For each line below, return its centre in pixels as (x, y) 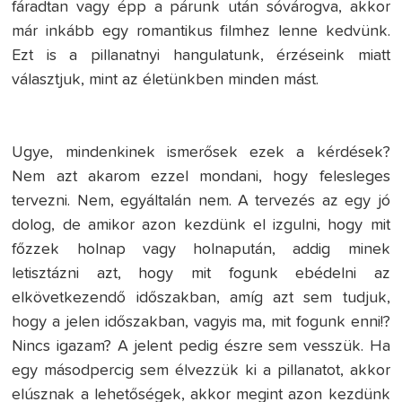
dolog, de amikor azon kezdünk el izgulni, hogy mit (201, 226)
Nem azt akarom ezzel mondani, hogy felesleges (201, 177)
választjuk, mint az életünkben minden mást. (168, 80)
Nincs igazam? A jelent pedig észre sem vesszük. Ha (201, 347)
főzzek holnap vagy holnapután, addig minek (201, 250)
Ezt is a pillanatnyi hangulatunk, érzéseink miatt (201, 56)
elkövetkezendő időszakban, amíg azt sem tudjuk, (201, 298)
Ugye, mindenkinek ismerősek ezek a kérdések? (201, 153)
